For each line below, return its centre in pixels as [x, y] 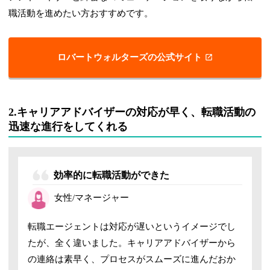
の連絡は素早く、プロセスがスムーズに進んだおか [132, 259]
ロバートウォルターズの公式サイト [130, 57]
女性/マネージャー [92, 198]
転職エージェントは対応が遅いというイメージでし [132, 226]
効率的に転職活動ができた [112, 175]
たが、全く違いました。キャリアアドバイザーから [132, 243]
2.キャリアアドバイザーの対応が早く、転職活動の [132, 112]
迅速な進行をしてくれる [68, 126]
